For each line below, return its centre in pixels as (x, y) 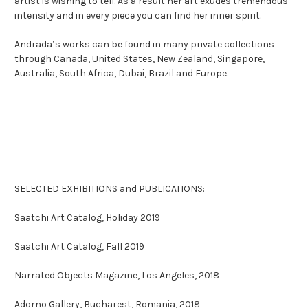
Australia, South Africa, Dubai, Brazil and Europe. (121, 73)
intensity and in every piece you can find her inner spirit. (138, 15)
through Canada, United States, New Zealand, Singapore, (140, 58)
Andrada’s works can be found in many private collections (144, 44)
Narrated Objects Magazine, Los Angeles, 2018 (117, 275)
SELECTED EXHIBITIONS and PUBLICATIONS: (110, 188)
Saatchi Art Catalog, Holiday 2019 (87, 217)
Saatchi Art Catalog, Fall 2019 (79, 246)
